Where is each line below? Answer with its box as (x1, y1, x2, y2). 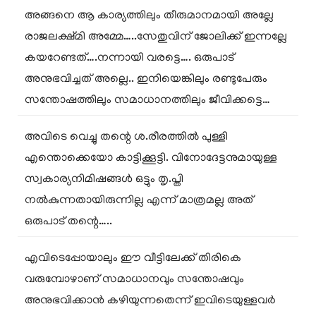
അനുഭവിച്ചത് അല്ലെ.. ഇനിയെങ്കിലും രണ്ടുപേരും (25, 73, 267, 86)
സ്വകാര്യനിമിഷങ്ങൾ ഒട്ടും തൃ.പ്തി (25, 174, 183, 186)
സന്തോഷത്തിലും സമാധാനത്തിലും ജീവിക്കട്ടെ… (25, 95, 270, 107)
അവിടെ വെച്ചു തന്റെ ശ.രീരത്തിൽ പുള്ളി (25, 131, 228, 144)
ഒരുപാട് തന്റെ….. (25, 216, 112, 229)
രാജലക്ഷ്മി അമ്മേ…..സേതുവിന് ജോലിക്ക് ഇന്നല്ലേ (25, 31, 287, 44)
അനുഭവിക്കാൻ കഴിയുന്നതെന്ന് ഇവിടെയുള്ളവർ (25, 295, 276, 308)
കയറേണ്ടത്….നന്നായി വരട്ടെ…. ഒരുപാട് (25, 52, 234, 65)
